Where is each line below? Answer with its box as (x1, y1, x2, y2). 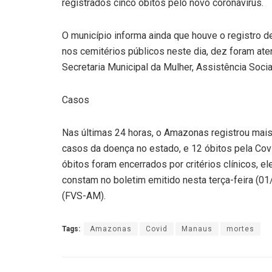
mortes (226, 224, 254, 233)
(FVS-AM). (62, 189, 106, 202)
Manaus (182, 224, 212, 233)
